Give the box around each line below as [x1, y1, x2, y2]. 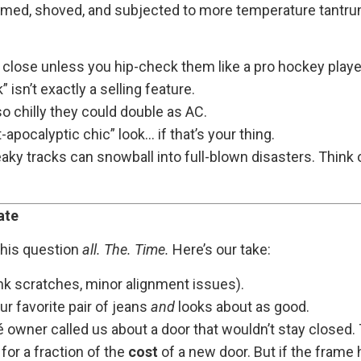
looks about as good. [175, 297, 309, 315]
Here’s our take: [169, 241, 271, 259]
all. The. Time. [82, 241, 169, 259]
